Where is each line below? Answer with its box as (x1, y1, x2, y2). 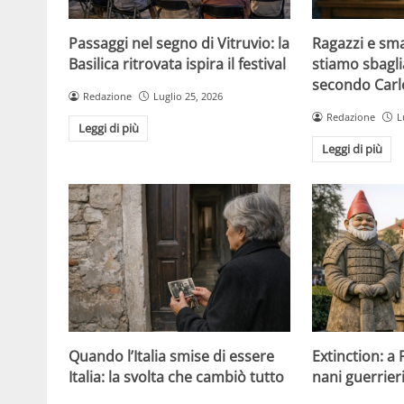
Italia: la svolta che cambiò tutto (69, 367, 284, 388)
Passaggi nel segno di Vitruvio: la (69, 32, 289, 53)
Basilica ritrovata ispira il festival (69, 53, 286, 74)
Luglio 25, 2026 (152, 88, 223, 103)
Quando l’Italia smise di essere (69, 346, 274, 367)
